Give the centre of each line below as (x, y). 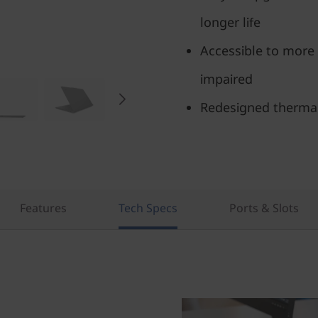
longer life (230, 22)
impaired (226, 79)
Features (43, 208)
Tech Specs (148, 208)
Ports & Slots (264, 208)
